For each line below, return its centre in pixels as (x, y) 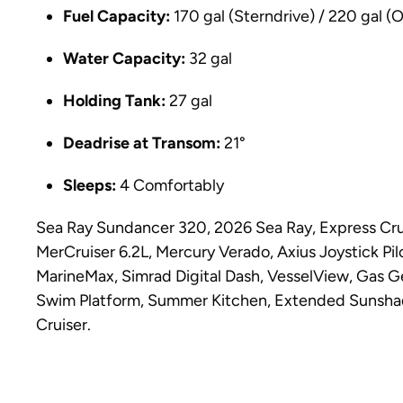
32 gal (209, 58)
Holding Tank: (114, 101)
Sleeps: (90, 185)
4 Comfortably (170, 185)
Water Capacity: (124, 58)
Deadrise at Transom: (142, 143)
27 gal (189, 101)
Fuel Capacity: (116, 16)
